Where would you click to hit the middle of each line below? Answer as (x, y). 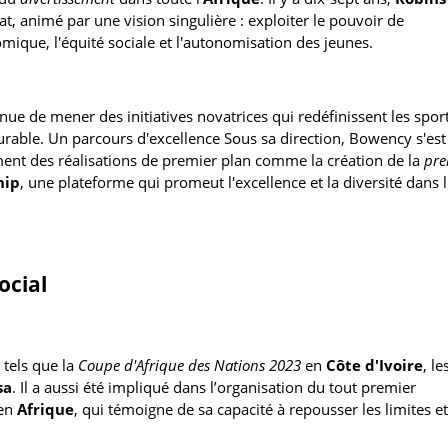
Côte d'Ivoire (374, 364)
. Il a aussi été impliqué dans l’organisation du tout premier (214, 386)
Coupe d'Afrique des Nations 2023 (189, 364)
